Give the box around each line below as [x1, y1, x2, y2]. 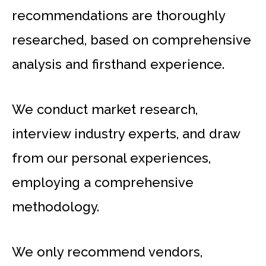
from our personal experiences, [12, 150, 211, 166]
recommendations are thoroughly [12, 8, 225, 23]
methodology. [12, 199, 99, 215]
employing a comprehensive [12, 175, 194, 191]
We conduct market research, [12, 102, 198, 118]
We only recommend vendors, [12, 244, 202, 260]
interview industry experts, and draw [12, 126, 240, 142]
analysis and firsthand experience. [12, 56, 224, 72]
